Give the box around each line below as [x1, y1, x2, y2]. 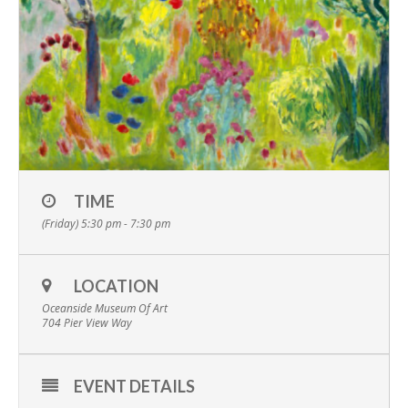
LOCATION [74, 276, 158, 297]
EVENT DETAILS [74, 376, 195, 397]
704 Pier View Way [42, 315, 132, 331]
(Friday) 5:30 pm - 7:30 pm [42, 216, 170, 232]
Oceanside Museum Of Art [42, 301, 168, 317]
